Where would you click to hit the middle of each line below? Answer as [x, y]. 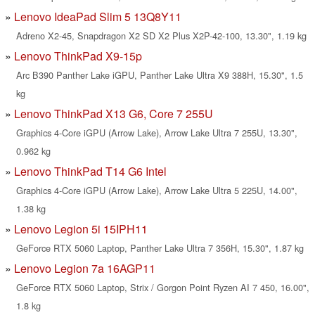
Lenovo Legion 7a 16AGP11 [85, 269]
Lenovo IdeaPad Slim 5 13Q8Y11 [98, 17]
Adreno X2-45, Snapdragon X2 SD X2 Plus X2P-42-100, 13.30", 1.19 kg [161, 36]
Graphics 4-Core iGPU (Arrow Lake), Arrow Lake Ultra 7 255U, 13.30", [157, 133]
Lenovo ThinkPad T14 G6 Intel [90, 172]
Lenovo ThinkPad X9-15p [78, 56]
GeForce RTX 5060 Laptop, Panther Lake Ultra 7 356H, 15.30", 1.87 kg [160, 248]
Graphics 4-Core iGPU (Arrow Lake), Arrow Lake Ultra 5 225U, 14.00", [157, 191]
